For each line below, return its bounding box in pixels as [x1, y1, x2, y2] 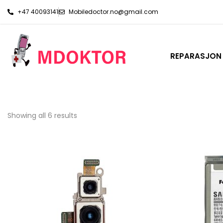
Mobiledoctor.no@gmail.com [69, 7, 158, 16]
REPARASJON [170, 51, 222, 62]
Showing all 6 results [7, 111, 77, 121]
